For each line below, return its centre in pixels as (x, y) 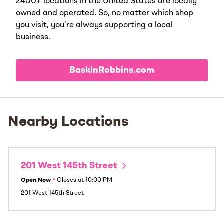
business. (33, 37)
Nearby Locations (68, 122)
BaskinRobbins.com (112, 70)
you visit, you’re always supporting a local (94, 25)
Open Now (36, 180)
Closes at (70, 180)
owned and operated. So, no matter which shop (105, 13)
